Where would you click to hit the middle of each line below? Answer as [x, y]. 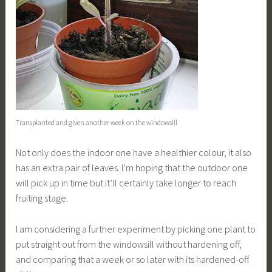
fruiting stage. [42, 198]
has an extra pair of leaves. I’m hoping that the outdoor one [132, 167]
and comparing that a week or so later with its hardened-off [133, 259]
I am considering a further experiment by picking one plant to [136, 229]
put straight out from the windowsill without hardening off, [129, 244]
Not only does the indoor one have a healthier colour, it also [134, 152]
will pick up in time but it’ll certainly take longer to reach [126, 182]
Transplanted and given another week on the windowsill [97, 123]
